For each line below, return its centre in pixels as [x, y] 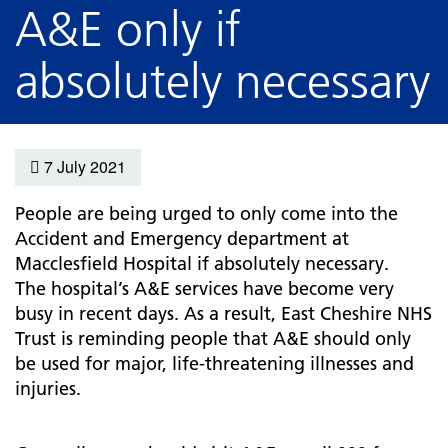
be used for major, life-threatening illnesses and [214, 363]
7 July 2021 [83, 166]
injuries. [53, 388]
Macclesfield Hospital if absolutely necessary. [207, 263]
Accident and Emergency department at [182, 238]
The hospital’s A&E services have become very [204, 288]
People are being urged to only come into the [206, 213]
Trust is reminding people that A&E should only [213, 338]
